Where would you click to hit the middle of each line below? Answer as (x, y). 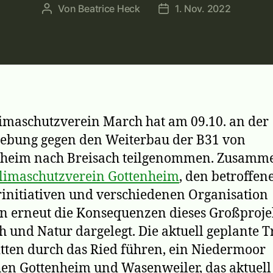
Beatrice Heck (109, 8)
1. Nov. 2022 (203, 8)
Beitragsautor (77, 9)
